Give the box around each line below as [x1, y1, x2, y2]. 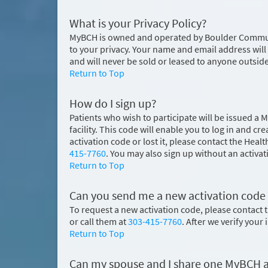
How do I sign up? [69, 96, 157, 111]
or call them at [69, 215, 128, 227]
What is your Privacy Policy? [69, 16, 207, 31]
